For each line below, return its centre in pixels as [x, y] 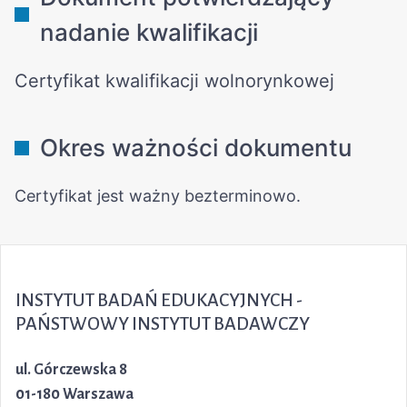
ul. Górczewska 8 [71, 370]
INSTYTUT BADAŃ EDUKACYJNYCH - [159, 301]
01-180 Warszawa [74, 395]
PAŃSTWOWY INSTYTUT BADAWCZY [163, 324]
